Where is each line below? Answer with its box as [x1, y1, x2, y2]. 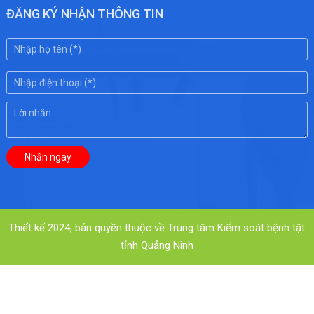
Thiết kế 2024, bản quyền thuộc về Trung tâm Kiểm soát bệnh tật [8, 221, 306, 234]
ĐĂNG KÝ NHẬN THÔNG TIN [6, 6, 163, 21]
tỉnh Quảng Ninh [120, 238, 193, 252]
